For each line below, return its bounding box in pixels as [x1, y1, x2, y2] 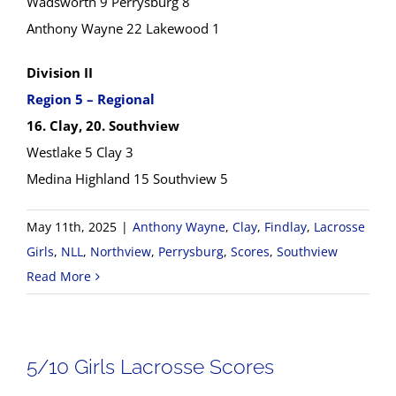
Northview [90, 243, 151, 260]
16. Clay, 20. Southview [27, 117, 179, 134]
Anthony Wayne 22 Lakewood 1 [27, 19, 220, 37]
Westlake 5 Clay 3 [27, 143, 133, 161]
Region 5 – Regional [27, 90, 155, 108]
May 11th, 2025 [27, 218, 117, 235]
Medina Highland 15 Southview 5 [27, 170, 228, 187]
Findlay [264, 218, 307, 235]
